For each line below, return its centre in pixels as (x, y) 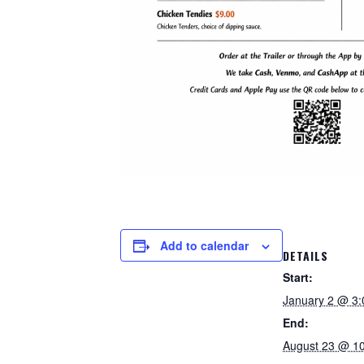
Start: (298, 277)
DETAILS (305, 256)
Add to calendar (204, 245)
